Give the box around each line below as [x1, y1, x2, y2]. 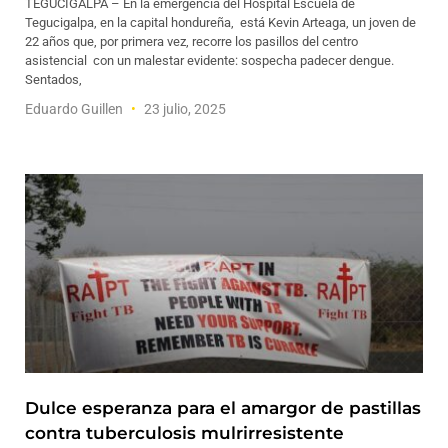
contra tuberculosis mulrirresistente [25, 423, 344, 443]
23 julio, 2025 [141, 101, 226, 117]
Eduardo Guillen [25, 101, 126, 117]
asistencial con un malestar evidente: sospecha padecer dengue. [25, 53, 394, 68]
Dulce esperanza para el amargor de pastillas [25, 398, 421, 418]
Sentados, [25, 72, 82, 87]
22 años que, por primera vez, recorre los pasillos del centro [25, 34, 358, 49]
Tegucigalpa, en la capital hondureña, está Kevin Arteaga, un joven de [25, 15, 416, 30]
